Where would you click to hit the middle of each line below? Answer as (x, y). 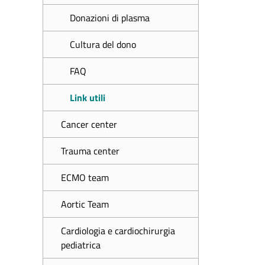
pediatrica (81, 245)
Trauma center (90, 151)
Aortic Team (85, 204)
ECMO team (85, 177)
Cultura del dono (103, 44)
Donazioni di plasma (110, 18)
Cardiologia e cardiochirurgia (118, 231)
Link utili (88, 98)
